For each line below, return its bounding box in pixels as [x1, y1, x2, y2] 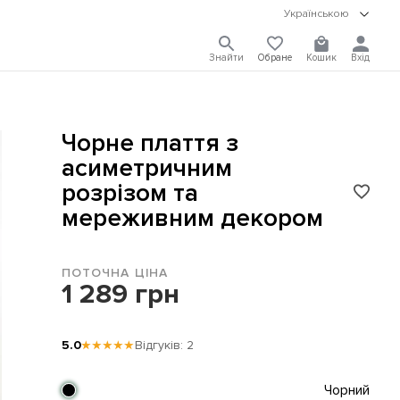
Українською [284, 7, 353, 21]
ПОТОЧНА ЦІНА [61, 265, 169, 280]
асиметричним [61, 153, 232, 183]
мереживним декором [61, 203, 323, 233]
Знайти [209, 52, 245, 63]
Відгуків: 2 [134, 337, 194, 353]
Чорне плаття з [61, 128, 238, 158]
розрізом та [61, 178, 198, 208]
